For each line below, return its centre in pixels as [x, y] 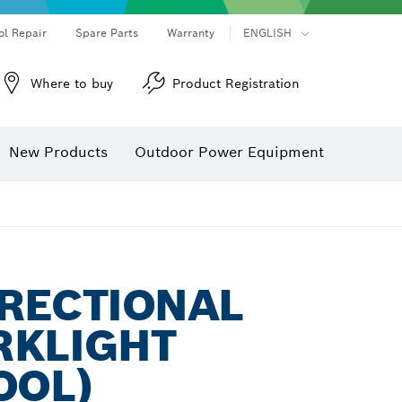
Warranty [191, 33]
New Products [58, 152]
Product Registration [236, 83]
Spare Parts [107, 33]
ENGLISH [267, 33]
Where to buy [72, 83]
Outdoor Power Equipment [229, 152]
